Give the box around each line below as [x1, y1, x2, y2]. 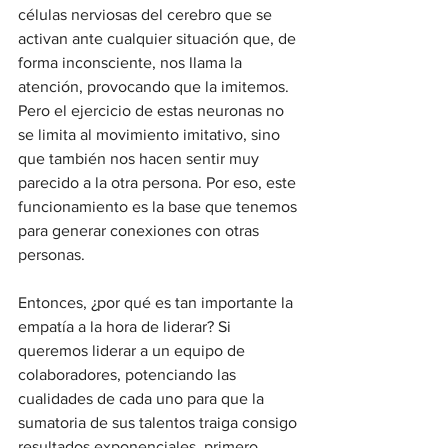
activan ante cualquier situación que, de [18, 29, 300, 47]
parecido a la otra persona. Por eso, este [18, 173, 300, 191]
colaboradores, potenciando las [18, 365, 240, 383]
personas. [18, 245, 89, 263]
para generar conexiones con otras [18, 221, 263, 239]
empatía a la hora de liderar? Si [18, 317, 235, 335]
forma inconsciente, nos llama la [18, 53, 246, 71]
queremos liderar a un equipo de [18, 341, 249, 359]
